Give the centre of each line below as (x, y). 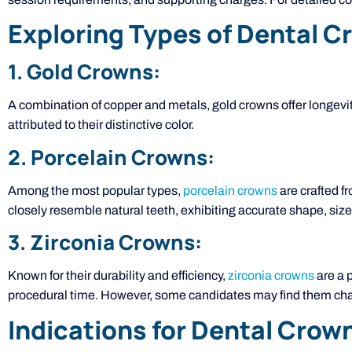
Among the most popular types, (95, 190)
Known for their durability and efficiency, (118, 276)
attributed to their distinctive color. (101, 125)
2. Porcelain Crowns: (111, 157)
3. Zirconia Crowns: (105, 242)
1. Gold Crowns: (84, 72)
